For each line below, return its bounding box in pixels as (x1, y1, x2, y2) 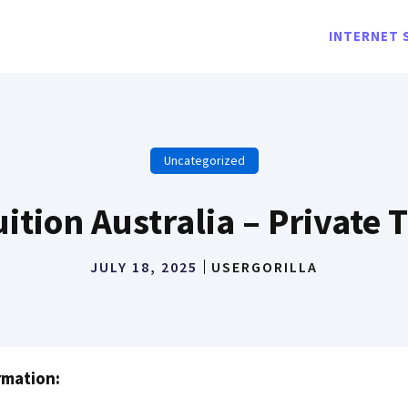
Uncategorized (163, 152, 245, 168)
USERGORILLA (211, 258, 318, 276)
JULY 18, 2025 (90, 258, 198, 276)
